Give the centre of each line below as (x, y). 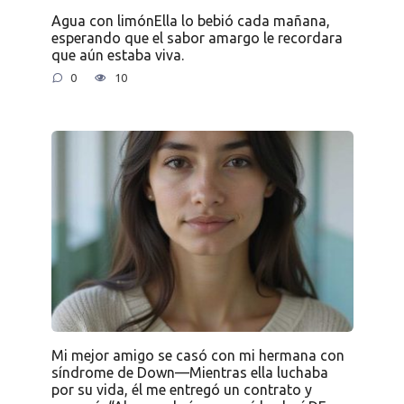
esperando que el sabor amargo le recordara (197, 37)
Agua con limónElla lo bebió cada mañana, (190, 20)
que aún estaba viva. (117, 55)
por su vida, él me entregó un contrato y (181, 389)
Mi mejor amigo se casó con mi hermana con (197, 355)
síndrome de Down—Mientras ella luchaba (189, 372)
